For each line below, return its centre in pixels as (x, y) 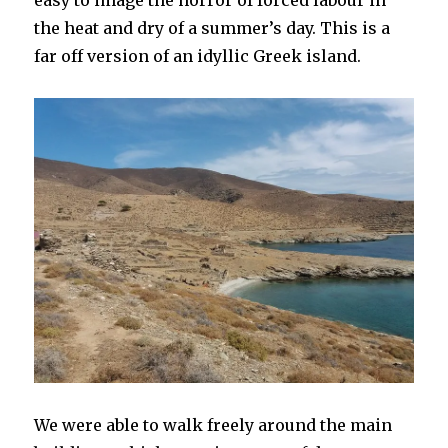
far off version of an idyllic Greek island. (198, 56)
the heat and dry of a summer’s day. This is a (212, 28)
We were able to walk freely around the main (213, 424)
